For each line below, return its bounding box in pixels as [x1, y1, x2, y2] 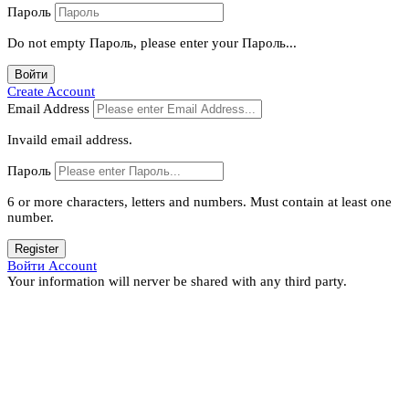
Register [15, 242, 58, 257]
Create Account [7, 84, 95, 100]
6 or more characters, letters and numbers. [7, 194, 246, 210]
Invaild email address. [7, 132, 132, 148]
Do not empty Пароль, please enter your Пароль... [7, 36, 297, 51]
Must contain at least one [250, 194, 392, 210]
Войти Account [7, 258, 97, 274]
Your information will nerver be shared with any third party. [7, 274, 347, 289]
